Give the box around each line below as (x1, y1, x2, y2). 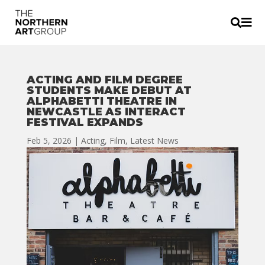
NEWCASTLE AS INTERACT (26, 105, 186, 118)
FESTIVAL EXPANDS (26, 116, 143, 129)
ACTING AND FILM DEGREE (26, 73, 183, 86)
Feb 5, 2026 (26, 135, 72, 146)
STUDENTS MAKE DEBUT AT (26, 84, 192, 97)
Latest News (130, 135, 179, 146)
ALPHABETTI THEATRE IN (26, 95, 177, 108)
